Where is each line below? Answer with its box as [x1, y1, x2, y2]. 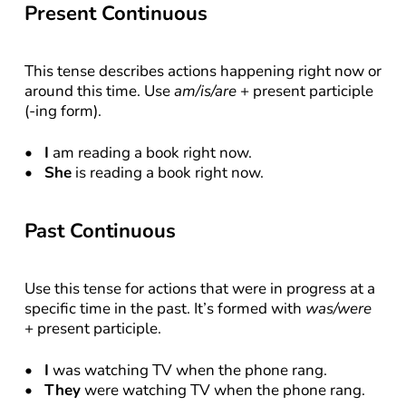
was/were [304, 298, 372, 319]
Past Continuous [24, 217, 176, 245]
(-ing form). [24, 101, 101, 121]
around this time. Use [24, 81, 174, 101]
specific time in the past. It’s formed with [24, 298, 305, 319]
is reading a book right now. [71, 162, 264, 183]
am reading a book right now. [48, 142, 252, 163]
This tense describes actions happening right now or [24, 61, 382, 82]
